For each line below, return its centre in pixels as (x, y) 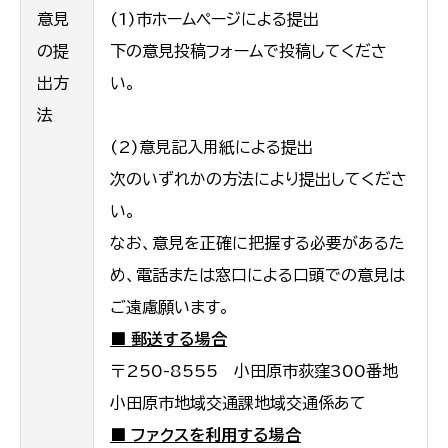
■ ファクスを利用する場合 (205, 435)
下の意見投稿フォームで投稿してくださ (248, 51)
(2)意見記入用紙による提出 (211, 147)
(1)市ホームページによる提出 (214, 19)
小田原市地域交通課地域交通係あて (238, 403)
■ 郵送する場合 (168, 339)
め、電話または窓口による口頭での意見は (257, 275)
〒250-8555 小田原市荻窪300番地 (254, 371)
